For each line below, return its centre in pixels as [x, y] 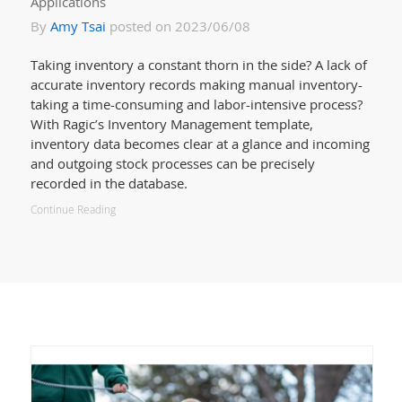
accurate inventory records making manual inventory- [196, 84]
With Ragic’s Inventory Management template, [171, 123]
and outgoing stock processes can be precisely [172, 163]
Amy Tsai [78, 26]
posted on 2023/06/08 [178, 26]
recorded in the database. [109, 183]
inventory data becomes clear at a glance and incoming [200, 143]
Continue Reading [73, 209]
